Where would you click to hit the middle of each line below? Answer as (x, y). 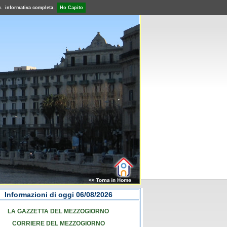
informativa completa (29, 8)
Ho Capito (71, 8)
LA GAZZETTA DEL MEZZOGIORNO (58, 211)
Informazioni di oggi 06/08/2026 (58, 195)
